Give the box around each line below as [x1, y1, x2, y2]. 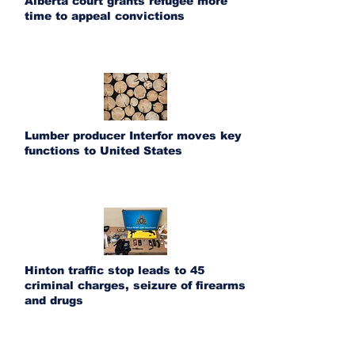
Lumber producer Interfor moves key [25, 129, 242, 142]
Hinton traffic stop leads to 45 [25, 264, 204, 277]
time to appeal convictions [25, 10, 185, 22]
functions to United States [25, 144, 182, 157]
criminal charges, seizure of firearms [25, 279, 246, 292]
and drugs [25, 294, 83, 307]
